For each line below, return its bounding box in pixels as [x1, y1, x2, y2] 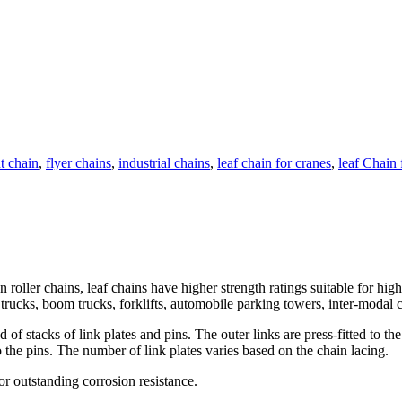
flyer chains [46, 154, 111, 170]
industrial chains [118, 154, 210, 170]
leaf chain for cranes [217, 154, 331, 170]
